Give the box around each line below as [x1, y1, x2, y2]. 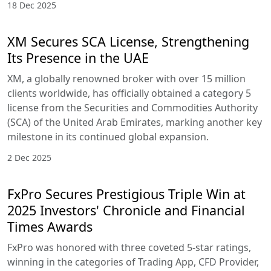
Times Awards [7, 218, 93, 236]
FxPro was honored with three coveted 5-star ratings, [7, 241, 251, 255]
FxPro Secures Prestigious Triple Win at [7, 185, 246, 203]
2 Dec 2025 [7, 152, 51, 164]
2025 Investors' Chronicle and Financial [7, 201, 245, 220]
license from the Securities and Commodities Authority [7, 101, 258, 115]
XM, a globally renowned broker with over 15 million [7, 72, 246, 86]
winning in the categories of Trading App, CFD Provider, [7, 255, 259, 269]
